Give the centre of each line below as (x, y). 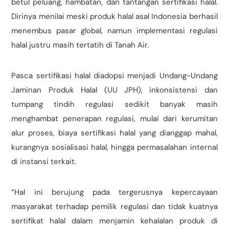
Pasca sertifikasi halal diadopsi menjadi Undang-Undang (114, 76)
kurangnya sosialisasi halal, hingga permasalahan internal (114, 147)
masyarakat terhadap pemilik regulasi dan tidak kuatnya (114, 207)
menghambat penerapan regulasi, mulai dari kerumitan (114, 119)
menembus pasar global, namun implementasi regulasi (114, 31)
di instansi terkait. (44, 162)
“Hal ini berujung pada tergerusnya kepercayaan (114, 192)
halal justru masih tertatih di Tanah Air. (80, 45)
